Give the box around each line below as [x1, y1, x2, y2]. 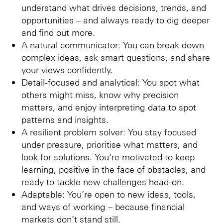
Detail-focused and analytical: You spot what [21, 76, 200, 88]
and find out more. [21, 26, 95, 38]
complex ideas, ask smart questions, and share [21, 51, 210, 63]
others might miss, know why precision [21, 88, 179, 100]
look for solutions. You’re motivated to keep [21, 150, 195, 162]
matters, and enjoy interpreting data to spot [21, 101, 196, 112]
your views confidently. [21, 63, 112, 75]
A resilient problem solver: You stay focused [21, 125, 196, 137]
